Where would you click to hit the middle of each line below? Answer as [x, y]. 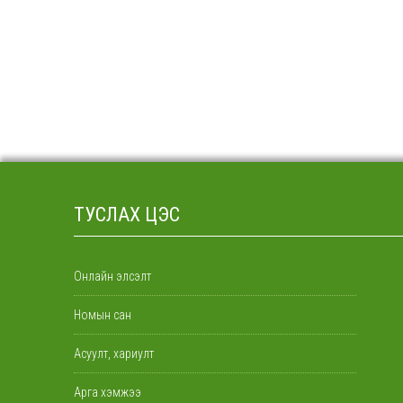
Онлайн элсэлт [112, 276]
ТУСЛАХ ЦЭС [127, 215]
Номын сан [103, 315]
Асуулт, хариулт [114, 354]
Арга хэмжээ [107, 392]
